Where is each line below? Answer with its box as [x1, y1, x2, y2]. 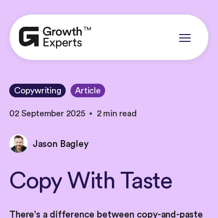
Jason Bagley [32, 137, 89, 149]
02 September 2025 [9, 108, 85, 119]
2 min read [96, 108, 137, 119]
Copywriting [14, 85, 61, 96]
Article [75, 85, 101, 96]
